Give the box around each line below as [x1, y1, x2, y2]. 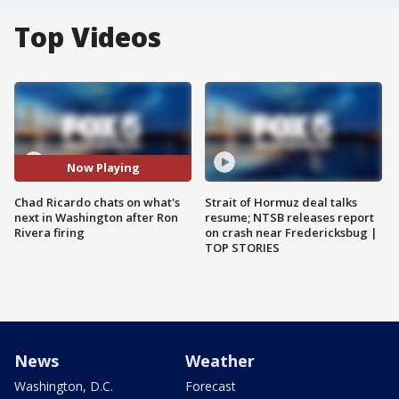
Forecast [185, 377, 236, 395]
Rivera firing [14, 224, 85, 240]
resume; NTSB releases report [205, 208, 374, 225]
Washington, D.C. [14, 377, 113, 395]
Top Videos [14, 19, 161, 55]
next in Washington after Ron [14, 208, 178, 225]
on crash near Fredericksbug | [205, 224, 378, 240]
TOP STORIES [205, 239, 280, 256]
